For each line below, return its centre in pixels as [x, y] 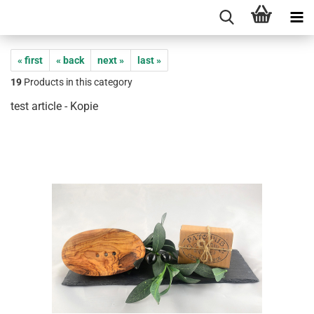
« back [70, 60]
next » [111, 60]
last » [149, 60]
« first [30, 60]
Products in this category [77, 82]
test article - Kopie [54, 106]
